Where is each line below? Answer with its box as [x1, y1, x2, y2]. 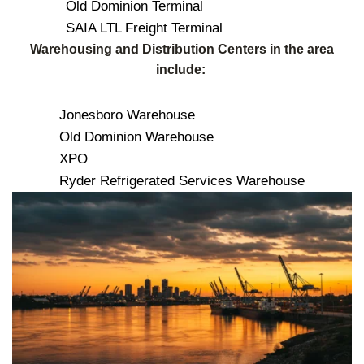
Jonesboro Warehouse [59, 107, 195, 123]
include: [155, 63, 209, 77]
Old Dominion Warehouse [59, 129, 214, 145]
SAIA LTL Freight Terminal [65, 20, 223, 37]
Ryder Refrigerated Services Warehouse [59, 173, 305, 189]
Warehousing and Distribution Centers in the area [30, 42, 334, 57]
